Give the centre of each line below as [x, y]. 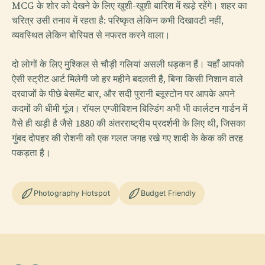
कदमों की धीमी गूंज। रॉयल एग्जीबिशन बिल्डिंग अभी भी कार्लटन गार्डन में [130, 108]
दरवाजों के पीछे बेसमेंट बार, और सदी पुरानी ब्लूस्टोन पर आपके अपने [123, 93]
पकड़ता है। [31, 152]
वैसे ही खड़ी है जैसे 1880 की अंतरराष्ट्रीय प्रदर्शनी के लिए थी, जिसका [129, 123]
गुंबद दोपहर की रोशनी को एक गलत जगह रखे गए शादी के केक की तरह [127, 138]
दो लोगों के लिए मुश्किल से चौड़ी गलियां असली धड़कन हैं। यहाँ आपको [128, 64]
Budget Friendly [168, 193]
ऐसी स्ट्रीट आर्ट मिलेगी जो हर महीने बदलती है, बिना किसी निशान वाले [127, 78]
